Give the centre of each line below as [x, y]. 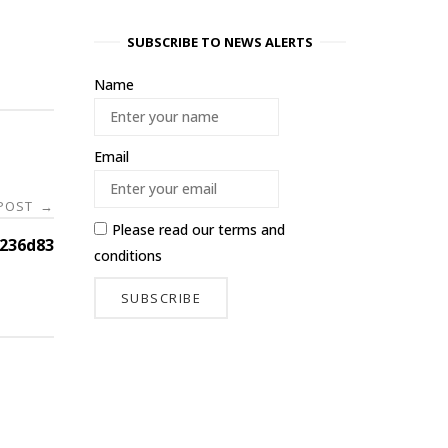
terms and [251, 229]
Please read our [165, 229]
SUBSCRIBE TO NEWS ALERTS [220, 42]
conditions [128, 255]
